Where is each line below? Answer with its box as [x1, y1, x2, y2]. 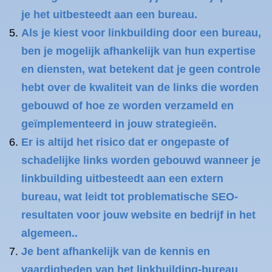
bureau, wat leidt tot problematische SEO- [21, 191, 238, 203]
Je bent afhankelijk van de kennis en [21, 245, 210, 257]
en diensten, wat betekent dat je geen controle [21, 63, 260, 75]
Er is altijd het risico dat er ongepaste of [21, 136, 229, 148]
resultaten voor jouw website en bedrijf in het [21, 209, 256, 221]
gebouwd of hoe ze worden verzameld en [21, 100, 234, 112]
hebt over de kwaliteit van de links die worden [21, 81, 259, 93]
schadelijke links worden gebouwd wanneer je [21, 154, 260, 166]
